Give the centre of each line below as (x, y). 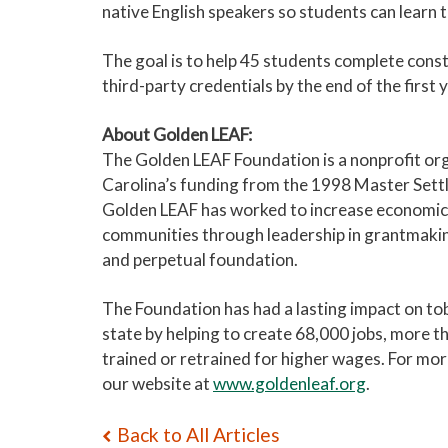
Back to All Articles (198, 434)
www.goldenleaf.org (289, 383)
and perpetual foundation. (200, 259)
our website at (157, 383)
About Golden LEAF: (177, 134)
